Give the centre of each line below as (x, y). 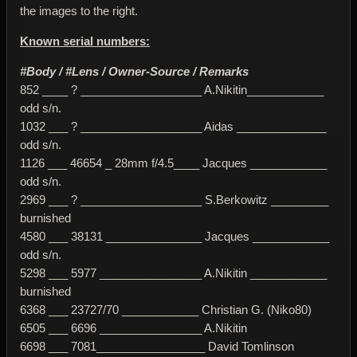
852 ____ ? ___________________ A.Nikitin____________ (172, 89)
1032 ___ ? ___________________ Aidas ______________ (173, 126)
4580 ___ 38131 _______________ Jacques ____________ (175, 236)
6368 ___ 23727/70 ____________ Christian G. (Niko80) (166, 309)
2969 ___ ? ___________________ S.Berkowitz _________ (174, 199)
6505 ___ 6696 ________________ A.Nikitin (133, 328)
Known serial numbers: (85, 41)
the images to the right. (79, 10)
